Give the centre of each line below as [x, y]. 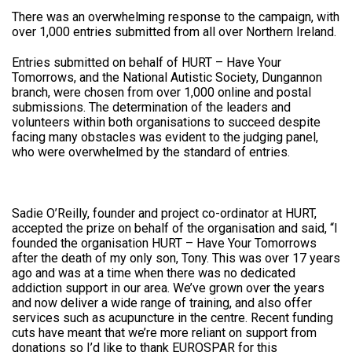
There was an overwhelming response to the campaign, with [176, 17]
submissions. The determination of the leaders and [151, 108]
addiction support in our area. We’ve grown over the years [168, 288]
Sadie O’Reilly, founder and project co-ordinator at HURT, [164, 214]
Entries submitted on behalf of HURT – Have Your [147, 63]
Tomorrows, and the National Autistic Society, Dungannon [167, 78]
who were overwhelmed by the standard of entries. [151, 152]
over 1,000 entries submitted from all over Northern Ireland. [174, 32]
